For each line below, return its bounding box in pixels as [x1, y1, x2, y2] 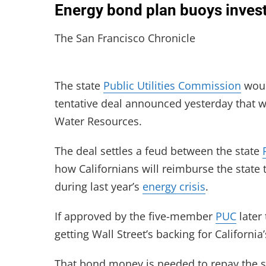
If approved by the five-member [55, 209, 216, 223]
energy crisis [142, 179, 205, 194]
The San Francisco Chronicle [55, 31, 195, 45]
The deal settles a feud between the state [55, 144, 262, 158]
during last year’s [55, 179, 142, 194]
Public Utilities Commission [103, 78, 241, 93]
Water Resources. [55, 114, 142, 128]
